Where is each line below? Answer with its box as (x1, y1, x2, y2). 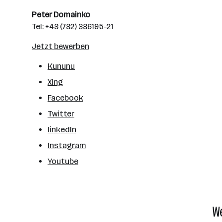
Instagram (48, 141, 86, 150)
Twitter (48, 109, 74, 118)
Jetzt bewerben (32, 42, 89, 51)
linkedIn (48, 125, 76, 134)
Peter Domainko (32, 10, 90, 19)
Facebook (48, 93, 83, 103)
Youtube (48, 157, 78, 166)
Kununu (48, 61, 75, 71)
